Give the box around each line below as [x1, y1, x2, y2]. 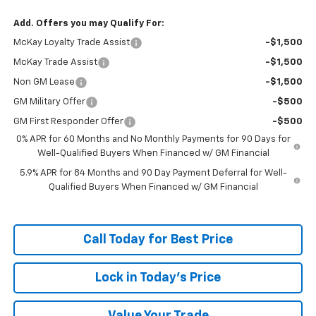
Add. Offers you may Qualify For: [13, 18, 164, 28]
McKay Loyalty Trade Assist [13, 37, 130, 47]
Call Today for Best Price [83, 233, 233, 246]
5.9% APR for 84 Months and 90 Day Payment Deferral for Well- [19, 168, 287, 178]
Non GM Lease [13, 77, 75, 87]
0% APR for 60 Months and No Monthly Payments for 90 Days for [16, 134, 291, 144]
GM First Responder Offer [13, 116, 123, 126]
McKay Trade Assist [13, 57, 97, 67]
